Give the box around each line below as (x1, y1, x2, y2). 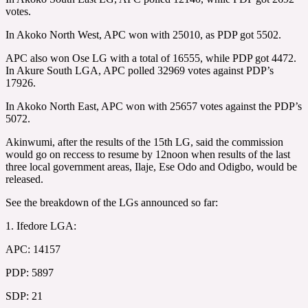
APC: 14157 (5, 243, 60, 255)
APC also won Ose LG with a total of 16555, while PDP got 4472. (5, 52, 296, 64)
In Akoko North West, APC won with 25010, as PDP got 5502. (5, 28, 281, 41)
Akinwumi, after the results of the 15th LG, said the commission (5, 135, 283, 148)
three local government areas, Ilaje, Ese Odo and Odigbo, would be (5, 160, 297, 173)
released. (5, 173, 43, 185)
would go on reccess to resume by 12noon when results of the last (5, 148, 290, 160)
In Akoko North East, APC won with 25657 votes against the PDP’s (5, 100, 302, 112)
